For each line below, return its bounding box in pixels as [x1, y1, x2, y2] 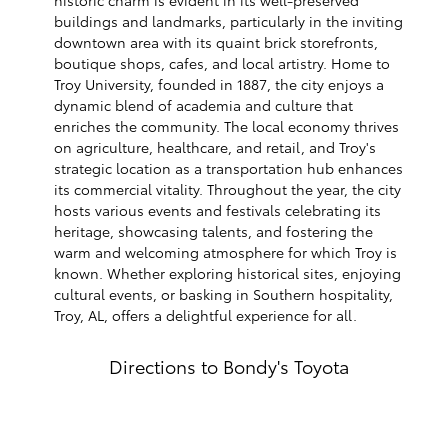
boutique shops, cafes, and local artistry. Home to [54, 52, 390, 73]
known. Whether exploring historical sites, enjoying [54, 262, 401, 283]
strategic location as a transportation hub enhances [54, 157, 403, 178]
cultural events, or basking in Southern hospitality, [54, 283, 393, 304]
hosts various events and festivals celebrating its [54, 199, 381, 220]
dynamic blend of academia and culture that [54, 94, 353, 115]
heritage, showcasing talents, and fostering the [54, 220, 373, 241]
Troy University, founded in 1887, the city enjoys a [54, 73, 384, 94]
